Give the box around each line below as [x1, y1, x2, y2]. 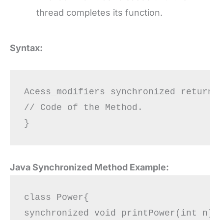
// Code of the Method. [24, 103, 143, 113]
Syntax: [10, 42, 43, 53]
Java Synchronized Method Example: [10, 162, 169, 172]
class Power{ [24, 192, 100, 202]
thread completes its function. [36, 7, 163, 18]
